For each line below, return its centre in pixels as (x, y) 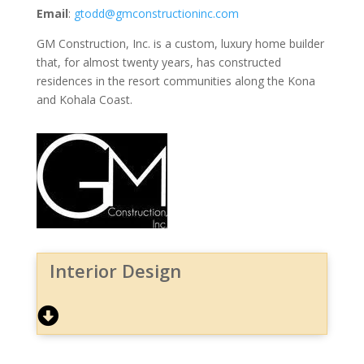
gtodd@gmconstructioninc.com (156, 13)
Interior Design (115, 270)
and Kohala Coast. (84, 99)
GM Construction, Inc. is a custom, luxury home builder (180, 43)
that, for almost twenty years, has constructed (158, 62)
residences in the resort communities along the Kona (175, 80)
